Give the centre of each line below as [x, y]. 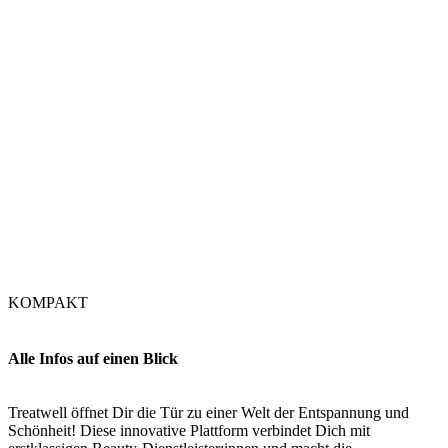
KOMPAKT [48, 303]
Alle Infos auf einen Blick [93, 358]
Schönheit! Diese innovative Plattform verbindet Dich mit [189, 430]
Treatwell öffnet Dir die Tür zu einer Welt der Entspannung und [208, 412]
